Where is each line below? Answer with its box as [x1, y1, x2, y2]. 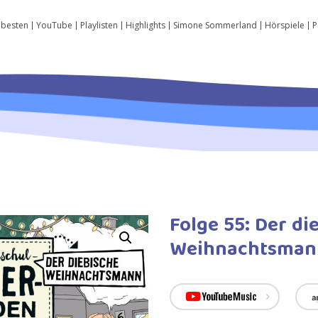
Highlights [126, 19, 166, 31]
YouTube [36, 19, 73, 31]
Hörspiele [265, 19, 305, 31]
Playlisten [80, 19, 119, 31]
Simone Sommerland [173, 19, 258, 31]
